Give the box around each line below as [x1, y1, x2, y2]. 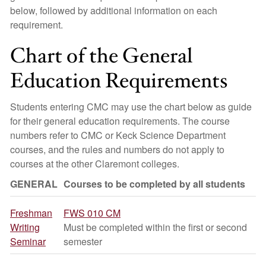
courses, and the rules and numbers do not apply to [10, 142, 224, 156]
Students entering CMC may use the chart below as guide [10, 100, 252, 113]
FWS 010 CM [64, 206, 121, 220]
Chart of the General [10, 42, 192, 70]
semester [64, 235, 102, 248]
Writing [10, 220, 40, 234]
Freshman [10, 206, 52, 220]
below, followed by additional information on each [10, 4, 217, 17]
